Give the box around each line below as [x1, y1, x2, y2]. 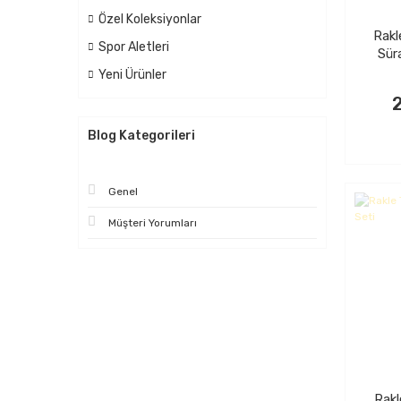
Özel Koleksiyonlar [98, 12, 201, 27]
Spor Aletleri [98, 39, 169, 55]
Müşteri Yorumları [108, 217, 197, 229]
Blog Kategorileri [88, 128, 195, 143]
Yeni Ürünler [98, 67, 166, 82]
